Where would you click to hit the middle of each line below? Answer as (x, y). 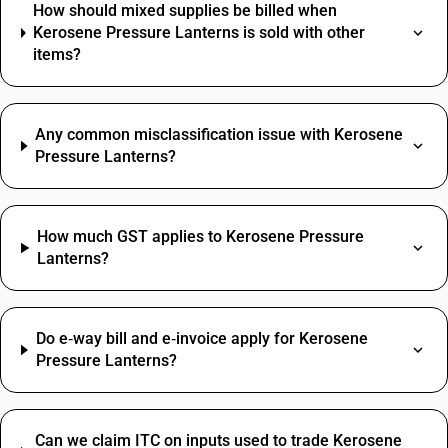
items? (57, 54)
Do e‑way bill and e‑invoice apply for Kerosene (201, 338)
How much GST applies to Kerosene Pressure (201, 236)
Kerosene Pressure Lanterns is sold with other (199, 32)
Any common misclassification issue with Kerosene (219, 134)
